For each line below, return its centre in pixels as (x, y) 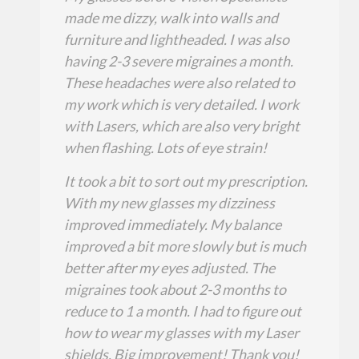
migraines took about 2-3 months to (175, 289)
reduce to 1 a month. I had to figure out (183, 311)
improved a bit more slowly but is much (185, 246)
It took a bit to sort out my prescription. (186, 181)
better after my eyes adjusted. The (169, 268)
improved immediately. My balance (173, 224)
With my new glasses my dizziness (169, 203)
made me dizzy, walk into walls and (171, 18)
